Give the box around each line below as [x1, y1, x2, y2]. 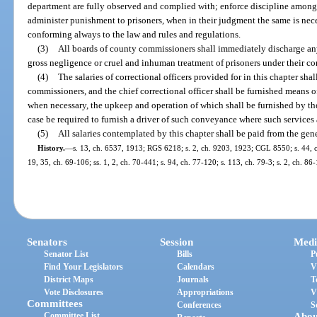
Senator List [44, 249, 89, 260]
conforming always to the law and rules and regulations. [28, 28, 241, 40]
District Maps [44, 275, 94, 285]
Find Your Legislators [44, 262, 124, 272]
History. [37, 143, 65, 152]
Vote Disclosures [44, 287, 104, 298]
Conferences [177, 300, 222, 311]
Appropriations [177, 287, 234, 298]
